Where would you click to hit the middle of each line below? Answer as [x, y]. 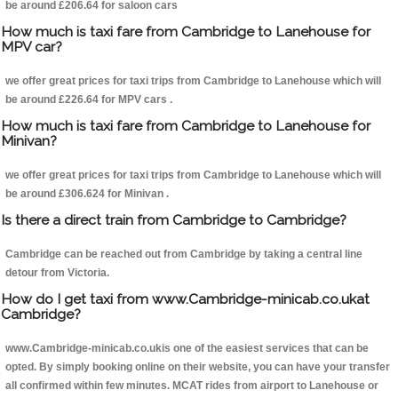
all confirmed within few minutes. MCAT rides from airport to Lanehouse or [192, 386]
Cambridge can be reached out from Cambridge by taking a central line [184, 255]
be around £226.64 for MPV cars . [89, 100]
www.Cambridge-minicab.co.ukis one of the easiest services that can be [187, 349]
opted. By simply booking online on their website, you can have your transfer [198, 367]
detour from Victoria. [57, 273]
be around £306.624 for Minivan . [87, 194]
